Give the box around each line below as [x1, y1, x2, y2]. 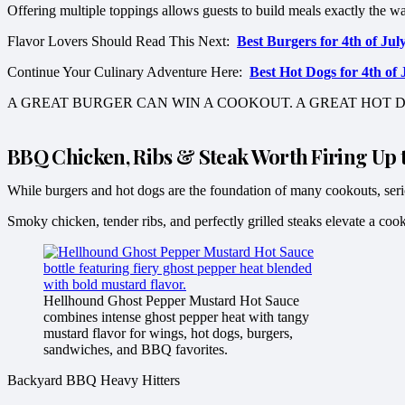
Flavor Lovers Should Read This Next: [7, 33, 237, 49]
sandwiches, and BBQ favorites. [43, 342, 228, 358]
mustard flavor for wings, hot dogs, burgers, [43, 325, 293, 342]
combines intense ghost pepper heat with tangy [43, 309, 309, 325]
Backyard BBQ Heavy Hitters [7, 372, 180, 389]
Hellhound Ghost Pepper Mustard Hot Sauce [43, 293, 299, 309]
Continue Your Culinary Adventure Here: [7, 63, 250, 80]
